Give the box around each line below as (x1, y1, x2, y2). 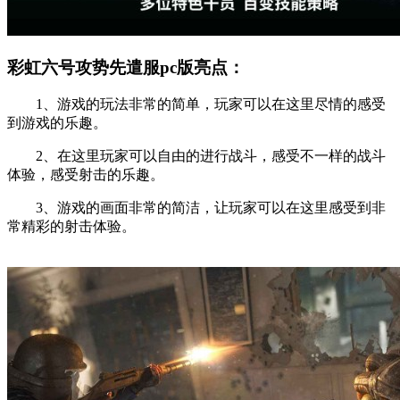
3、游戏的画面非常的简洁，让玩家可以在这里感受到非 (7, 200, 386, 216)
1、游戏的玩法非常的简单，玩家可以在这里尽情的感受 (7, 96, 386, 112)
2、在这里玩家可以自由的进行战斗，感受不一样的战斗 (7, 148, 386, 164)
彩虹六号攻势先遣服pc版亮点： (7, 57, 245, 77)
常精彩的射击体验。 (7, 219, 136, 235)
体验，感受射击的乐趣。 (7, 167, 164, 183)
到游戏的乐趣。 (7, 115, 107, 131)
